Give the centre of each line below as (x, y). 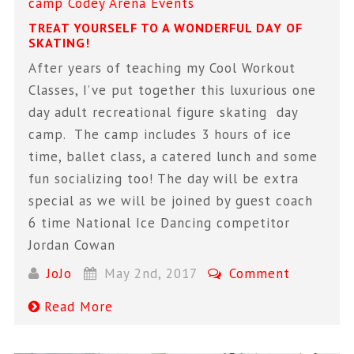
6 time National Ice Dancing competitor (160, 222)
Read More (79, 307)
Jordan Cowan (72, 245)
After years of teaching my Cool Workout (162, 68)
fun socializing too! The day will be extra (164, 178)
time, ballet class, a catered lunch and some (173, 156)
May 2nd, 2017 (150, 274)
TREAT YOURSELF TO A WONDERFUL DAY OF (166, 27)
